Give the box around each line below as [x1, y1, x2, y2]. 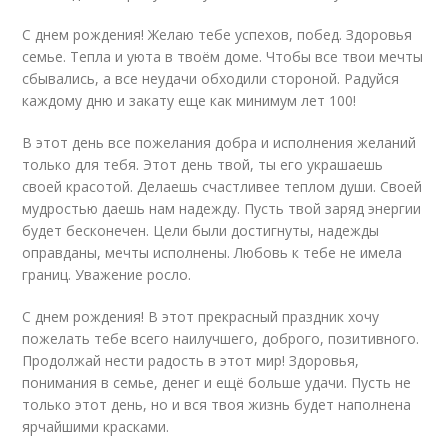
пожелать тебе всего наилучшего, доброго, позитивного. [22, 329, 420, 348]
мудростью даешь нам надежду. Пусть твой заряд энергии [22, 199, 422, 218]
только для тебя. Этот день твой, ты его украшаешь [22, 155, 384, 174]
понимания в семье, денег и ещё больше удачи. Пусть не [22, 373, 412, 392]
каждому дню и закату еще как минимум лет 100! [22, 91, 357, 110]
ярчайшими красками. [22, 417, 170, 436]
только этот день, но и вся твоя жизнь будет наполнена [22, 395, 412, 414]
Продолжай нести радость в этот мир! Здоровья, [22, 351, 360, 370]
